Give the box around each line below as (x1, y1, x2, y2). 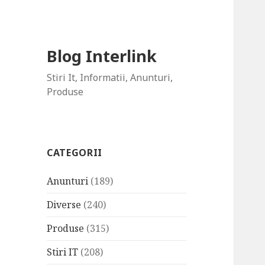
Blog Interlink (47, 45, 157, 67)
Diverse (47, 198, 82, 212)
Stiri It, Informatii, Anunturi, (47, 71, 173, 85)
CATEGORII (47, 146, 102, 160)
